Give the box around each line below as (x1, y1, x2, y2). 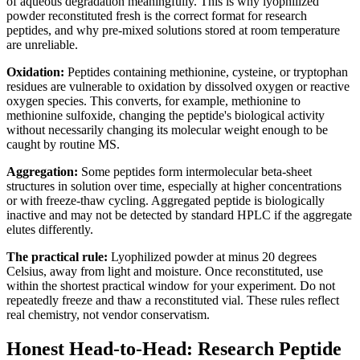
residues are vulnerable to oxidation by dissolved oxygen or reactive (6, 80, 350, 94)
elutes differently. (6, 223, 93, 237)
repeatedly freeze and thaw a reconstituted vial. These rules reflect (6, 293, 339, 308)
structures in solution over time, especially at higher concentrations (6, 179, 342, 194)
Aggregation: (6, 165, 78, 179)
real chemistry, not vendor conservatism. (6, 308, 210, 322)
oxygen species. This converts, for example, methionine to (6, 94, 301, 108)
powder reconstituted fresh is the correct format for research (6, 9, 307, 23)
